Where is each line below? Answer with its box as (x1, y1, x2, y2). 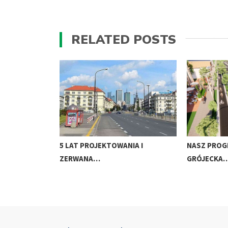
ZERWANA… (60, 154, 100, 164)
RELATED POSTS (71, 31, 176, 48)
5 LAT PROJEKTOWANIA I (60, 140, 143, 151)
